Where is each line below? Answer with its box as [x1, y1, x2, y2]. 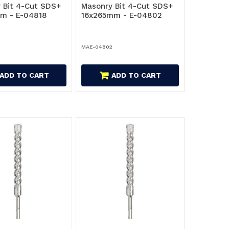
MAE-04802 [81, 43, 113, 50]
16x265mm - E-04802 [81, 11, 163, 20]
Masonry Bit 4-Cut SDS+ [81, 2, 173, 11]
